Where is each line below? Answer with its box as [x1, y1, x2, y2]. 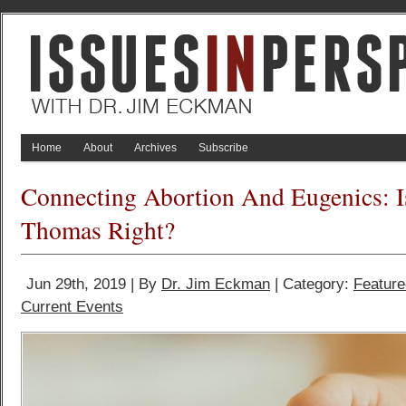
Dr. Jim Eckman [161, 275, 270, 293]
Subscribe [198, 141, 248, 154]
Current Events [21, 298, 123, 315]
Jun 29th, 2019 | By [26, 275, 161, 293]
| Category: [270, 275, 353, 293]
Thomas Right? [21, 213, 175, 246]
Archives [134, 141, 177, 154]
